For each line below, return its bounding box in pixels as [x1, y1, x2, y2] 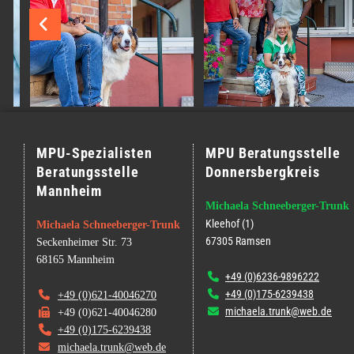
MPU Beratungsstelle [205, 144, 341, 161]
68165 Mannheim [36, 253, 115, 265]
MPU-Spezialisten [36, 144, 153, 161]
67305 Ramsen [205, 234, 271, 247]
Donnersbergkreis [205, 163, 320, 180]
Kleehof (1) [205, 217, 254, 230]
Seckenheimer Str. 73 [36, 235, 132, 248]
